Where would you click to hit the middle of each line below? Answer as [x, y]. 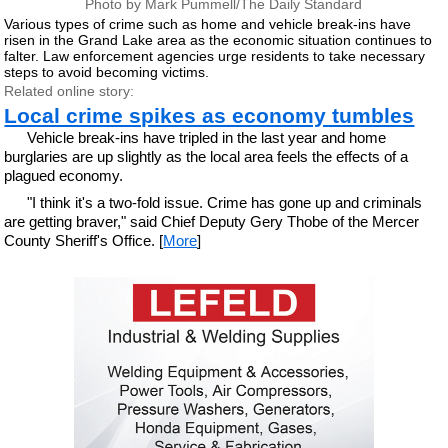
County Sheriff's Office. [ [84, 240]
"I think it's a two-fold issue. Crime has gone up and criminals [224, 202]
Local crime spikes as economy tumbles [209, 115]
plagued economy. [64, 175]
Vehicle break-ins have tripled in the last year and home [206, 137]
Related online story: [69, 91]
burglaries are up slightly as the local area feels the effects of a [206, 156]
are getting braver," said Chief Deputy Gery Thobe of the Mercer [212, 221]
